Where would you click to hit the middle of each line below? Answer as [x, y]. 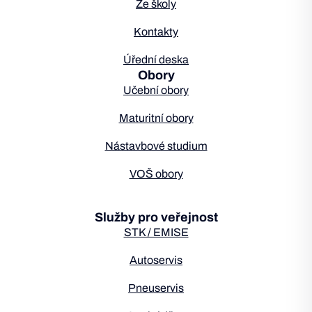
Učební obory [156, 90]
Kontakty [156, 32]
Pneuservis [156, 288]
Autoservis [156, 260]
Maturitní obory [156, 118]
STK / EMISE [156, 232]
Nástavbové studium [156, 146]
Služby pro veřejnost [156, 217]
